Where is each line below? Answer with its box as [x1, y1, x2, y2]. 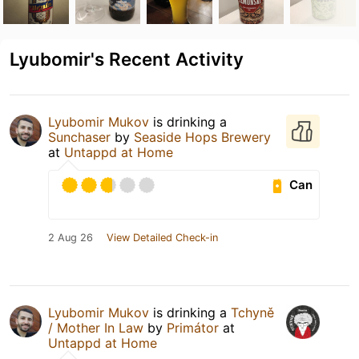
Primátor [167, 319, 219, 336]
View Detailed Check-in [107, 231, 218, 244]
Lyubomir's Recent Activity [10, 47, 244, 70]
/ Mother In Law [48, 319, 143, 336]
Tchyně [231, 304, 274, 321]
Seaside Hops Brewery [134, 128, 271, 145]
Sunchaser [48, 128, 111, 145]
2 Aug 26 [48, 231, 93, 244]
